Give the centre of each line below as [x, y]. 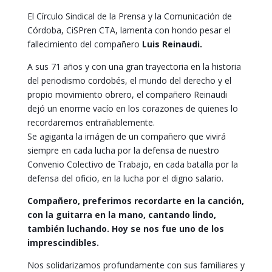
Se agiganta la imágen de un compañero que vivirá [126, 136]
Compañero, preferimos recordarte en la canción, [135, 201]
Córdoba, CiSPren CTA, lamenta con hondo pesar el [129, 30]
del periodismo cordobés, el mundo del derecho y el [129, 80]
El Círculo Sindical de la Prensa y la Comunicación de [129, 16]
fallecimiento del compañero [84, 44]
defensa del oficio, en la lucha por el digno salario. [125, 178]
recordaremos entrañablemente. [91, 122]
